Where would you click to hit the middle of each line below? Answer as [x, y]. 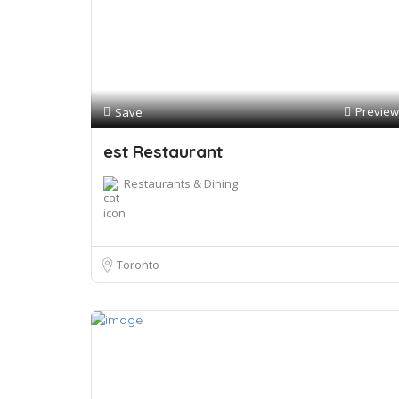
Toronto [138, 265]
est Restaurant [163, 151]
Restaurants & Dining [181, 183]
